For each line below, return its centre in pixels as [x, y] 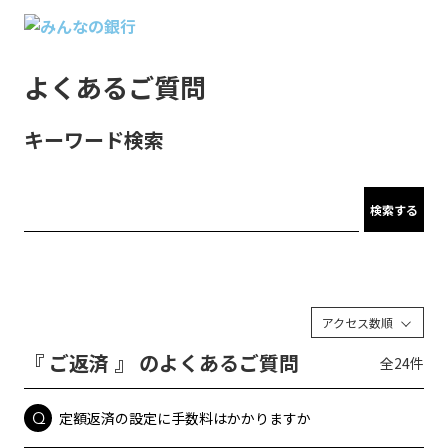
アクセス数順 [357, 322]
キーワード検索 [94, 139]
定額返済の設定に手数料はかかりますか [185, 417]
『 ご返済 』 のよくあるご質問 [161, 362]
